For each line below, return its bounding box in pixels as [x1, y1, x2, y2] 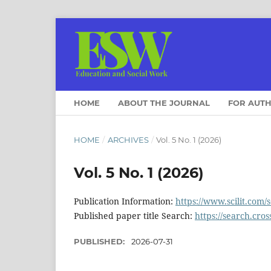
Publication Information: [74, 195, 175, 207]
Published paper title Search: [74, 209, 195, 221]
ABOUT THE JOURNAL [118, 97, 210, 108]
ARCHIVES [107, 134, 149, 145]
